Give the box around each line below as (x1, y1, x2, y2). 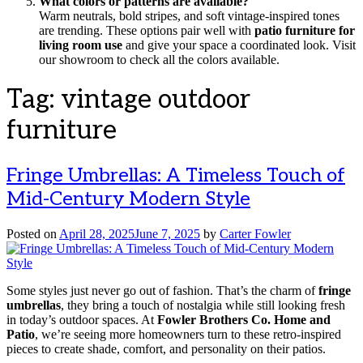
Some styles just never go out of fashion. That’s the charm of (6, 283, 318, 297)
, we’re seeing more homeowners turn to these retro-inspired (35, 327, 341, 341)
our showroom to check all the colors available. (39, 52, 280, 66)
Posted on (6, 226, 59, 241)
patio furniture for (254, 23, 355, 37)
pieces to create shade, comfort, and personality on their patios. (6, 341, 326, 356)
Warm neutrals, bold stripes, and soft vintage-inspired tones (39, 8, 340, 23)
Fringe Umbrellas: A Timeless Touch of (6, 163, 345, 187)
